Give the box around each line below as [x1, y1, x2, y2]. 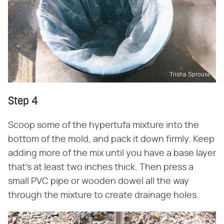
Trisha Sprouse [169, 70, 211, 78]
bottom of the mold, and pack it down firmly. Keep [8, 134, 214, 144]
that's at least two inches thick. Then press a [8, 162, 193, 172]
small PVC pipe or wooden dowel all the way [8, 176, 189, 186]
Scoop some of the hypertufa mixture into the [8, 120, 199, 130]
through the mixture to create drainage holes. [8, 190, 199, 200]
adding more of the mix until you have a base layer [8, 148, 216, 158]
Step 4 [8, 95, 38, 107]
